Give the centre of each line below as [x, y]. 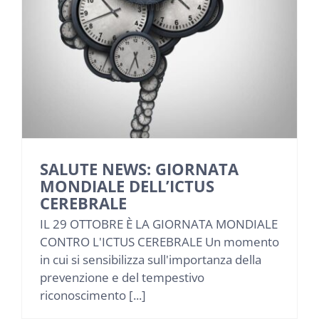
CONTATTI [159, 106]
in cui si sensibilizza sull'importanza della [151, 260]
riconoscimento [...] [93, 296]
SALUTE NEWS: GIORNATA [139, 169]
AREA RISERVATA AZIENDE [159, 200]
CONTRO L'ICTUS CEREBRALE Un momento [159, 242]
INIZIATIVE [159, 59]
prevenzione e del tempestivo [122, 278]
